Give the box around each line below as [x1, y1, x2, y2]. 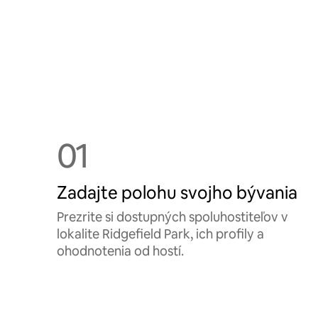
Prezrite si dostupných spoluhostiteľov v [57, 209, 288, 225]
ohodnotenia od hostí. [57, 243, 184, 259]
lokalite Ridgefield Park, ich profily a [57, 226, 264, 242]
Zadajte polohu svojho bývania [57, 182, 297, 204]
